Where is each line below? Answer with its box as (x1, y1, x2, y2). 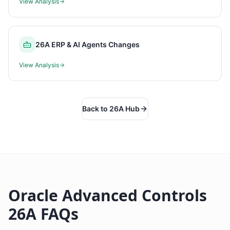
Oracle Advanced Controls (8, 185, 207, 206)
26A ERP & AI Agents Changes (35, 40, 140, 49)
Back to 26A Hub (82, 104, 140, 113)
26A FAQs (8, 203, 79, 224)
